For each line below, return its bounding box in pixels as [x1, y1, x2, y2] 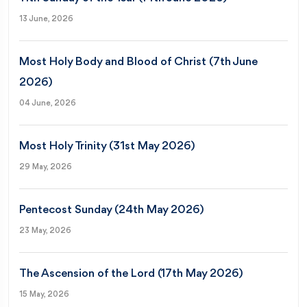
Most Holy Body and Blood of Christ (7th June [19, 56, 258, 68]
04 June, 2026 [19, 99, 76, 108]
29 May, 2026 [19, 162, 72, 171]
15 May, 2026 [19, 290, 69, 299]
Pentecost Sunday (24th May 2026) [19, 204, 204, 216]
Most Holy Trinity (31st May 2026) [19, 140, 195, 152]
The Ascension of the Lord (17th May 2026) [19, 267, 243, 280]
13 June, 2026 [19, 14, 73, 23]
